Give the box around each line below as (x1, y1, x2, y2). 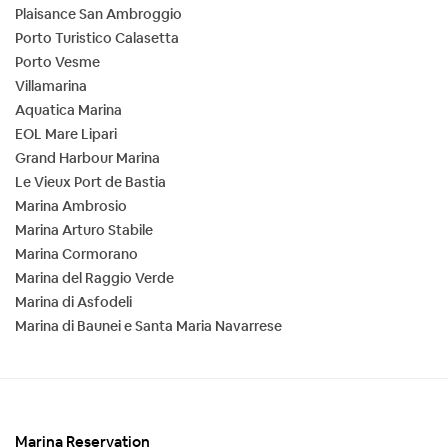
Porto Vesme (15, 52, 100, 71)
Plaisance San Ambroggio (15, 4, 182, 23)
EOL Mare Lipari (15, 124, 117, 143)
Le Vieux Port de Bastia (15, 172, 166, 191)
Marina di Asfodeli (15, 292, 132, 311)
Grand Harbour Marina (15, 148, 160, 167)
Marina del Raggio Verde (15, 268, 174, 287)
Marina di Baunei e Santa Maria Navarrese (15, 316, 282, 335)
